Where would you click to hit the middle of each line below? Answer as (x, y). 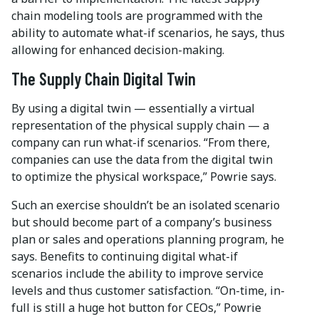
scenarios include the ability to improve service (137, 274)
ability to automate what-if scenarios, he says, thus (148, 33)
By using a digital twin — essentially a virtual (133, 109)
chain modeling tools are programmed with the (137, 16)
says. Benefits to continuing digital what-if (125, 257)
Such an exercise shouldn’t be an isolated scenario (146, 205)
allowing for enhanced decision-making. (118, 50)
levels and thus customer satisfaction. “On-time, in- (148, 291)
